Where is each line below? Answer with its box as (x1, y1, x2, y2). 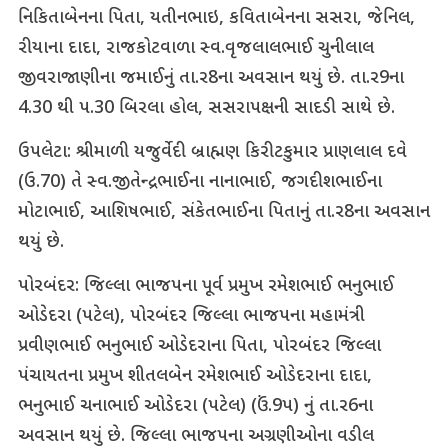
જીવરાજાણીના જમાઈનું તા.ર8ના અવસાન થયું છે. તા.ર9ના (17, 67, 404, 91)
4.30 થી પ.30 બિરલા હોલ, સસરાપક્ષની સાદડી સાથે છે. (17, 97, 395, 121)
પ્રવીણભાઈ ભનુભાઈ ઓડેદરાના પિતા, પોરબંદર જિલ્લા (17, 335, 381, 359)
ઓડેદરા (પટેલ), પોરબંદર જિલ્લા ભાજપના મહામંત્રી (17, 305, 365, 329)
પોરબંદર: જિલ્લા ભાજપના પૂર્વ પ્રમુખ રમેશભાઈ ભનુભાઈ (17, 275, 394, 299)
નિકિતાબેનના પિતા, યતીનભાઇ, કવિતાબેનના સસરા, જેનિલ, (17, 7, 415, 31)
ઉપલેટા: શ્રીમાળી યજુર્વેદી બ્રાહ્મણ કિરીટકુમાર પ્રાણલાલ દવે (17, 141, 407, 165)
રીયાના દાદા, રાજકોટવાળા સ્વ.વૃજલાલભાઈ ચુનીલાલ (17, 37, 374, 61)
